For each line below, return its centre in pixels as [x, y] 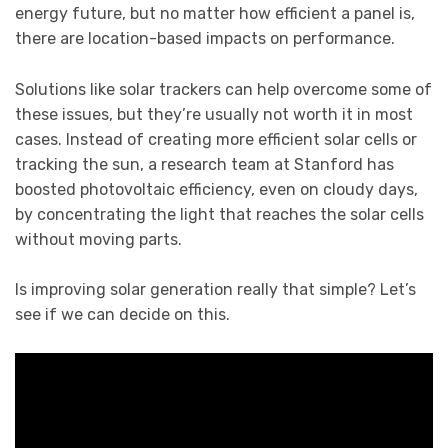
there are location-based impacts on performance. [205, 39]
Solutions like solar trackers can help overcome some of [223, 89]
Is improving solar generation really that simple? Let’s [215, 290]
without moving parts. [98, 239]
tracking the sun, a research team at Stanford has [204, 164]
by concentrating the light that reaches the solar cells [219, 214]
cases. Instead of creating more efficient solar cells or [216, 139]
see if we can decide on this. [122, 315]
